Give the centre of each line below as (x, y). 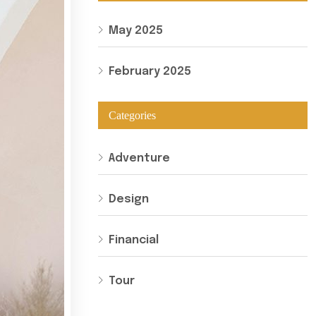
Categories (132, 115)
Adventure (139, 158)
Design (129, 199)
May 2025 (136, 31)
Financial (134, 240)
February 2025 (150, 72)
